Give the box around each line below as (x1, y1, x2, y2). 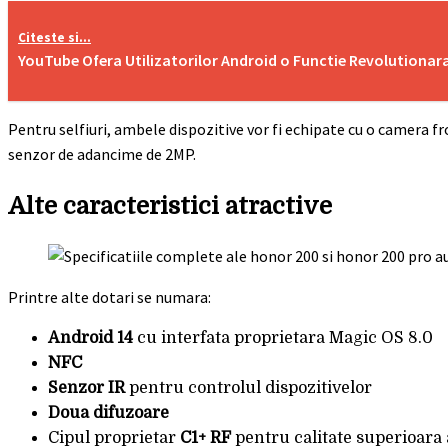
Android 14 (48, 329, 133, 348)
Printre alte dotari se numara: (8, 287, 211, 308)
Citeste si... (18, 28, 92, 46)
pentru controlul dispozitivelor (125, 379, 372, 398)
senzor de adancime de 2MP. (8, 143, 196, 164)
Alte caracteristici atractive (8, 191, 332, 220)
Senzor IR (48, 379, 125, 398)
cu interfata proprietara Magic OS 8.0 (133, 329, 433, 348)
